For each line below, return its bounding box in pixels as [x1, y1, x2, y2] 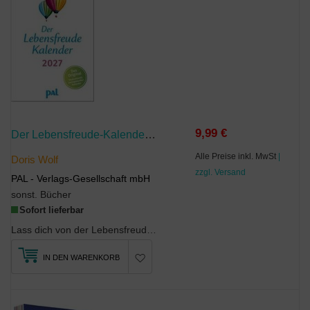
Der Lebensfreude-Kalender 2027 [145, 128, 156, 140]
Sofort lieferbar [19, 205, 84, 215]
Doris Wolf [11, 154, 58, 165]
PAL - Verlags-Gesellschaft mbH [11, 173, 150, 184]
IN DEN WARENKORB [43, 253, 120, 262]
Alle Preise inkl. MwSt [195, 152, 279, 161]
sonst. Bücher [11, 189, 71, 200]
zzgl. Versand [195, 167, 246, 176]
